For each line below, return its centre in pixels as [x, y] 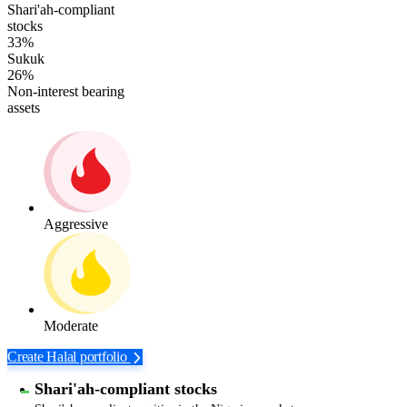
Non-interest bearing [66, 92]
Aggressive [76, 224]
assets [24, 108]
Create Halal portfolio [69, 357]
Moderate [71, 326]
